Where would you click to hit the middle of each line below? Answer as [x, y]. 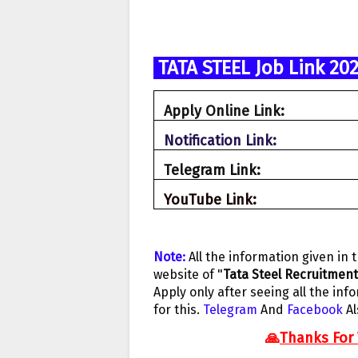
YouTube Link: [211, 200]
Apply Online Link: [225, 111]
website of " [188, 275]
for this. [178, 310]
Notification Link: [221, 141]
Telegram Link [211, 171]
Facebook [316, 310]
